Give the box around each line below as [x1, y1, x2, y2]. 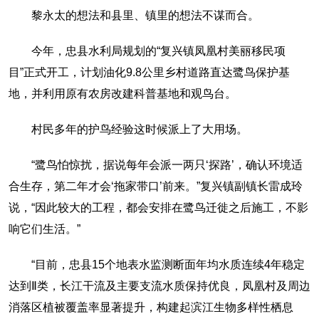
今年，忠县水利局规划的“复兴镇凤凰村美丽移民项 [31, 45, 286, 58]
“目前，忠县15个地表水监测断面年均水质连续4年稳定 [31, 258, 305, 271]
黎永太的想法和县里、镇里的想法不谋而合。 [31, 9, 259, 22]
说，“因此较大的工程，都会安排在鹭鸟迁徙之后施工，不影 [8, 202, 308, 214]
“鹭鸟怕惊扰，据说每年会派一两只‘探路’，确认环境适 [31, 159, 303, 172]
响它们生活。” [8, 223, 80, 236]
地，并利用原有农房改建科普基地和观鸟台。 [8, 88, 236, 100]
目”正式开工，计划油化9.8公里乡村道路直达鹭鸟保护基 [8, 66, 290, 79]
